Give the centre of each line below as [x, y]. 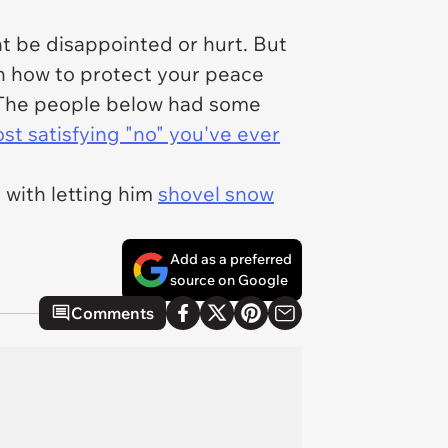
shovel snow [216, 193]
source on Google [229, 280]
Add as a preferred [231, 259]
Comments [112, 313]
